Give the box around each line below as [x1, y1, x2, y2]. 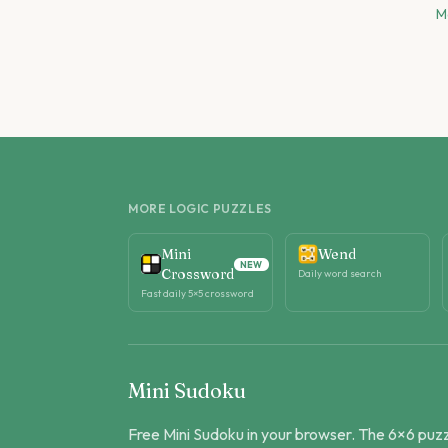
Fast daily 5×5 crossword [141, 287, 254, 300]
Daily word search [298, 267, 383, 280]
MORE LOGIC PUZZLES [128, 201, 272, 216]
